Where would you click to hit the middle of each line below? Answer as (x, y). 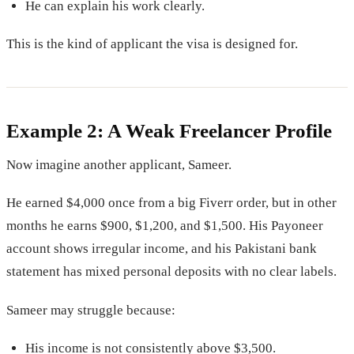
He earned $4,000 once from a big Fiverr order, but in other (171, 203)
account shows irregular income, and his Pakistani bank (162, 249)
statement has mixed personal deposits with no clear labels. (171, 272)
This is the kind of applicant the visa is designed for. (152, 44)
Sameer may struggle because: (91, 310)
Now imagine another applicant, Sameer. (119, 165)
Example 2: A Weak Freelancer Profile (169, 131)
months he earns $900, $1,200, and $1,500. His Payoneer (165, 226)
